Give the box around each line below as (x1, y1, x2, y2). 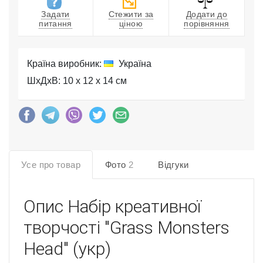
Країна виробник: (27, 59, 104, 69)
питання (39, 19, 72, 29)
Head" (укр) (23, 238, 111, 259)
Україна (116, 59, 151, 69)
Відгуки (158, 160, 189, 170)
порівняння (184, 19, 230, 29)
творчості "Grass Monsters (23, 217, 230, 238)
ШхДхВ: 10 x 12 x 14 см (27, 76, 127, 86)
